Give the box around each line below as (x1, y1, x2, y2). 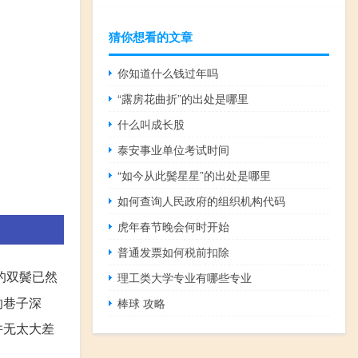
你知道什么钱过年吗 (117, 64, 219, 81)
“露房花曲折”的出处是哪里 (117, 89, 249, 106)
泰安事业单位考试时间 (117, 141, 230, 157)
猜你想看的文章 (109, 27, 193, 46)
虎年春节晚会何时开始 (117, 217, 230, 234)
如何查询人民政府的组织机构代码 (117, 192, 286, 209)
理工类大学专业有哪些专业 (117, 268, 253, 285)
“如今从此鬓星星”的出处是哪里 (117, 166, 272, 183)
